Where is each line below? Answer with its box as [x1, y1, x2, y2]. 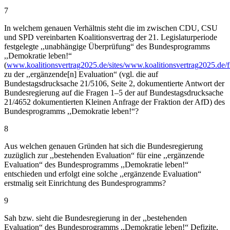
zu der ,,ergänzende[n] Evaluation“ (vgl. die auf [4, 70, 158, 79]
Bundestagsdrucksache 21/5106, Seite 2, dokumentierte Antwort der [4, 79, 224, 88]
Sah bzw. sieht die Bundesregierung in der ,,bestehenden [4, 214, 187, 223]
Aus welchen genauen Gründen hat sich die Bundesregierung [4, 142, 203, 151]
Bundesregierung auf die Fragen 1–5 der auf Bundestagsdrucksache [4, 88, 223, 98]
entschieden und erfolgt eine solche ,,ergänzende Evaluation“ [4, 169, 201, 179]
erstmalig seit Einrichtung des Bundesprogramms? [4, 179, 166, 188]
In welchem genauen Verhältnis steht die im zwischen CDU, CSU [4, 24, 218, 33]
